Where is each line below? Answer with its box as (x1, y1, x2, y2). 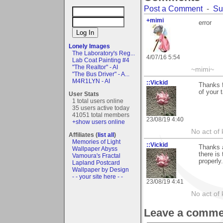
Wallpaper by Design (72, 166, 129, 173)
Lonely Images (69, 42, 110, 50)
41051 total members (72, 111, 129, 118)
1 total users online (72, 97, 123, 105)
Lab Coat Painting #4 (72, 56, 129, 64)
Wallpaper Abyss (72, 145, 117, 152)
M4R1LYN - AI (72, 77, 110, 85)
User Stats (69, 90, 99, 98)
